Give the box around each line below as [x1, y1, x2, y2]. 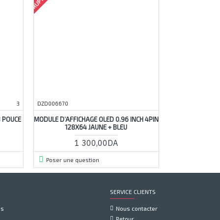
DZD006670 [37, 100, 68, 107]
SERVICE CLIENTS [110, 188, 156, 195]
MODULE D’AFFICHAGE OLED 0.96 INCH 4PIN [33, 115, 159, 123]
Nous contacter [116, 205, 158, 212]
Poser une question [46, 156, 99, 163]
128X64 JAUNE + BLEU [65, 123, 128, 131]
